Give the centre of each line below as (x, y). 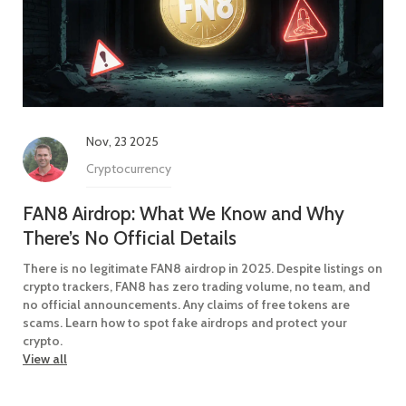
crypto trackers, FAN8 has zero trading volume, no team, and (196, 286)
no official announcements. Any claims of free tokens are (186, 304)
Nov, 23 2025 (122, 141)
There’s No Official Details (130, 237)
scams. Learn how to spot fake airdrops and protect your (185, 322)
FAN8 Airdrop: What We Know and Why (184, 213)
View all (45, 358)
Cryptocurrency (129, 168)
